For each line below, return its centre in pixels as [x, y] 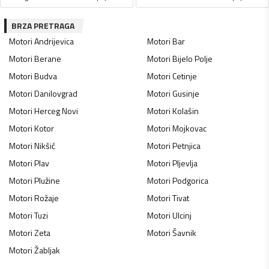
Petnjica [186, 146]
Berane [48, 59]
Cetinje [184, 76]
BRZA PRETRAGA [43, 26]
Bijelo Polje [192, 59]
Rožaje [47, 198]
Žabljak [47, 250]
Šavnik [184, 233]
